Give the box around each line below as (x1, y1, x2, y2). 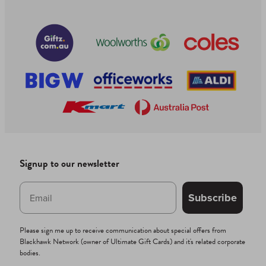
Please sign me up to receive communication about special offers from (20, 224, 226, 237)
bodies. (20, 247, 40, 259)
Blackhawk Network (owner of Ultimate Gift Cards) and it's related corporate (20, 236, 245, 248)
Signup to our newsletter (20, 156, 119, 172)
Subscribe (188, 190, 237, 206)
